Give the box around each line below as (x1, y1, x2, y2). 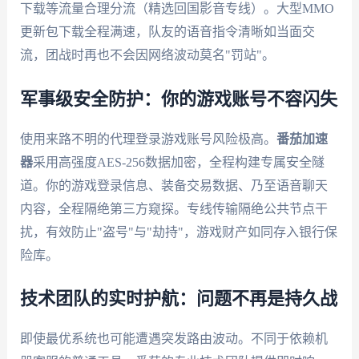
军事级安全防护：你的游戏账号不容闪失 (19, 90, 337, 108)
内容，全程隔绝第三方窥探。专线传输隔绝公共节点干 (19, 201, 328, 216)
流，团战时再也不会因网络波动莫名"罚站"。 (19, 47, 275, 62)
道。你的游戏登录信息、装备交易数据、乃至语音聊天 (19, 178, 328, 192)
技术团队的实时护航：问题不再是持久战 (19, 290, 337, 309)
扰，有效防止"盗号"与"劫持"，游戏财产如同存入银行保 (19, 224, 337, 239)
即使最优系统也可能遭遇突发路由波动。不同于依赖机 (19, 332, 328, 346)
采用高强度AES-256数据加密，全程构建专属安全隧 (32, 155, 325, 169)
